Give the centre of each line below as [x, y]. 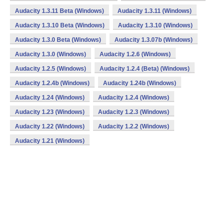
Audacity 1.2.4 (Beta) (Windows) [145, 69]
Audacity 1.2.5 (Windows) [51, 69]
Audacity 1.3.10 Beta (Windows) [60, 25]
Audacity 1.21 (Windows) [50, 141]
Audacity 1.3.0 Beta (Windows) [58, 40]
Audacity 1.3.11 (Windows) [155, 11]
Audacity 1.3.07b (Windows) [154, 40]
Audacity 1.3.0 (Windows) [51, 54]
